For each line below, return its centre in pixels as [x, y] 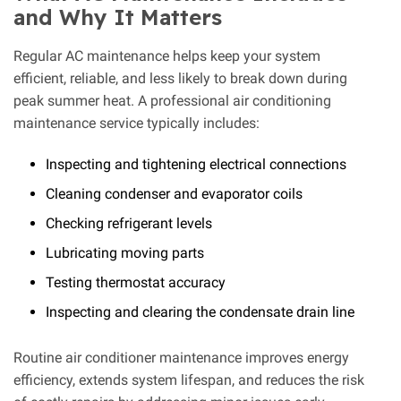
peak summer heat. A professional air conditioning [172, 100]
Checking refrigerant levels [129, 223]
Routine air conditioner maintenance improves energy [181, 357]
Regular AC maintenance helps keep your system [167, 55]
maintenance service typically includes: [137, 123]
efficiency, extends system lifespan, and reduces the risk [189, 380]
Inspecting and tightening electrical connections [196, 164]
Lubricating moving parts [125, 252]
